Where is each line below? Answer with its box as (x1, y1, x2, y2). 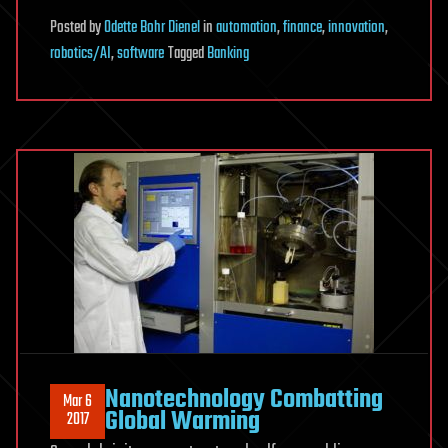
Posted (50, 14, 89, 41)
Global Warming (105, 402, 260, 443)
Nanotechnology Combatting (105, 380, 383, 421)
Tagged (168, 40, 207, 67)
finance (283, 14, 322, 41)
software (117, 40, 164, 67)
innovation (328, 14, 385, 41)
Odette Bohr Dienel (104, 14, 200, 41)
